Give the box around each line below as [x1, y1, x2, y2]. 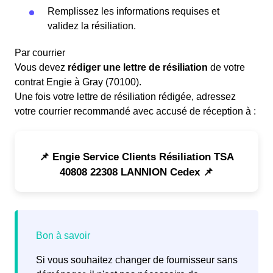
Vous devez [15, 62, 68, 73]
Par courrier [15, 48, 65, 58]
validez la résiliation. [48, 21, 136, 32]
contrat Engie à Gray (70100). [15, 77, 141, 88]
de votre [208, 62, 245, 73]
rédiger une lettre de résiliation [68, 62, 208, 73]
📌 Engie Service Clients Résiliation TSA [39, 151, 234, 163]
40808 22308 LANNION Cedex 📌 [60, 166, 213, 179]
